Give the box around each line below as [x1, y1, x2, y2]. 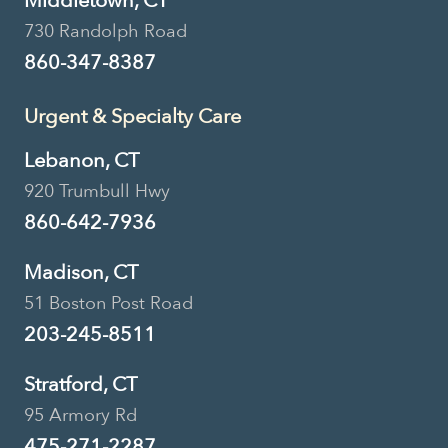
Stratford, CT [24, 370, 137, 398]
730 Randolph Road [24, 18, 187, 44]
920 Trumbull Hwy [24, 178, 170, 204]
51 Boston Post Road [24, 290, 193, 316]
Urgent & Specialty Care [24, 102, 241, 130]
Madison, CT [24, 258, 138, 286]
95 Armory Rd [24, 402, 137, 428]
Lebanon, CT [24, 146, 139, 174]
